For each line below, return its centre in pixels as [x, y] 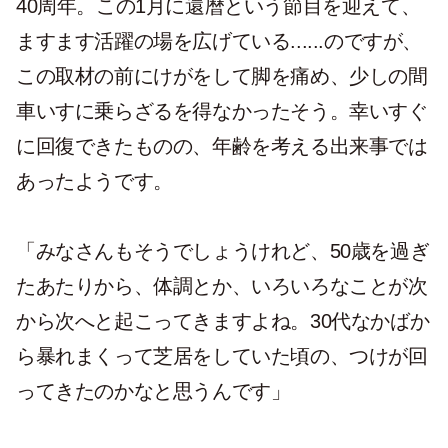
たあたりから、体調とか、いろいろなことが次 [222, 286]
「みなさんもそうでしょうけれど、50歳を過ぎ [223, 251]
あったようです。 [94, 181]
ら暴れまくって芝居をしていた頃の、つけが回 [222, 356]
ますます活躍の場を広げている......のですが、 [219, 41]
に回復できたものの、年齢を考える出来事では [222, 146]
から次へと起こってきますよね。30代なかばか [223, 321]
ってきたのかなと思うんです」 [153, 391]
